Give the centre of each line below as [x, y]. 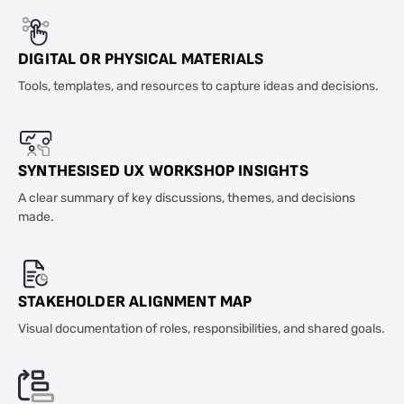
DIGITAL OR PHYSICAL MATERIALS [141, 59]
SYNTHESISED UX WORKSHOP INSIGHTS [163, 171]
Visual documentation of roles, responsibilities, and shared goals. [202, 330]
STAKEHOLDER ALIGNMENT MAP [135, 302]
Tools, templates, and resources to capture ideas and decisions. [198, 87]
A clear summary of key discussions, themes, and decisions [187, 199]
